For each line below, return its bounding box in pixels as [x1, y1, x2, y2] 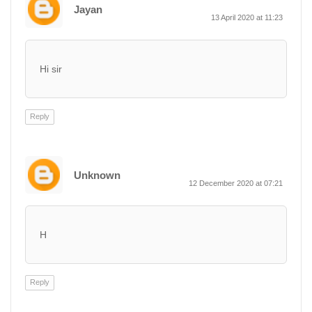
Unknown [74, 169, 120, 181]
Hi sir [40, 63, 62, 75]
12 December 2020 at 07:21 [189, 179, 283, 187]
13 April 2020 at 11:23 [211, 13, 283, 22]
